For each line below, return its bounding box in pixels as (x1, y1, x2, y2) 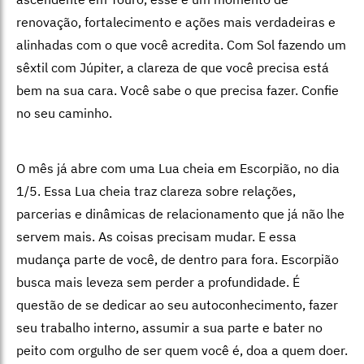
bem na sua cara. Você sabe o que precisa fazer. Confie (16, 81, 339, 98)
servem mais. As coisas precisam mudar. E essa (16, 227, 297, 245)
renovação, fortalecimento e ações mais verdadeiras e (16, 13, 336, 30)
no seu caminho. (16, 104, 112, 121)
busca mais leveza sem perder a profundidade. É (16, 273, 300, 290)
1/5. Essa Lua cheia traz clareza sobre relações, (16, 182, 296, 199)
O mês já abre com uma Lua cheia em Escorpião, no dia (16, 159, 340, 176)
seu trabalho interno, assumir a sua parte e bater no (16, 318, 323, 336)
